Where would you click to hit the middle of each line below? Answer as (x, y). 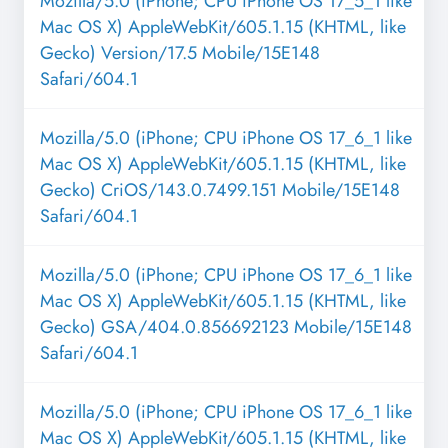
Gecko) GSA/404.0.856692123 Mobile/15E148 (226, 327)
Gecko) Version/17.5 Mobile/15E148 (180, 53)
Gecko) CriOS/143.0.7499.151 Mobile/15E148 (220, 190)
